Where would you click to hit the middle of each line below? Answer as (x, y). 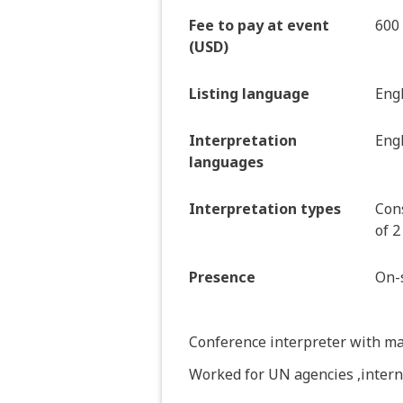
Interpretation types (265, 209)
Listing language (249, 94)
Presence (222, 278)
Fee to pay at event (259, 26)
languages (226, 162)
